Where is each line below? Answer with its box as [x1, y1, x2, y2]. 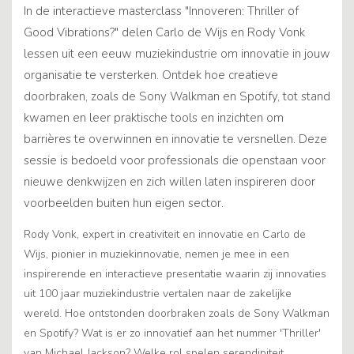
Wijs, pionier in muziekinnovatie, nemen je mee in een [24, 247, 289, 262]
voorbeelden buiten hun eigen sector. [24, 195, 224, 212]
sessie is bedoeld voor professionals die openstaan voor [24, 153, 326, 169]
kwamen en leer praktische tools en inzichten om [24, 110, 284, 126]
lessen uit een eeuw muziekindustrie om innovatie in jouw [24, 46, 330, 62]
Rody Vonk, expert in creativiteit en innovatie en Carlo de [24, 227, 306, 243]
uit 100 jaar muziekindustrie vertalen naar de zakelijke [24, 286, 292, 302]
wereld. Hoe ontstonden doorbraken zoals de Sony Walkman [24, 306, 330, 322]
